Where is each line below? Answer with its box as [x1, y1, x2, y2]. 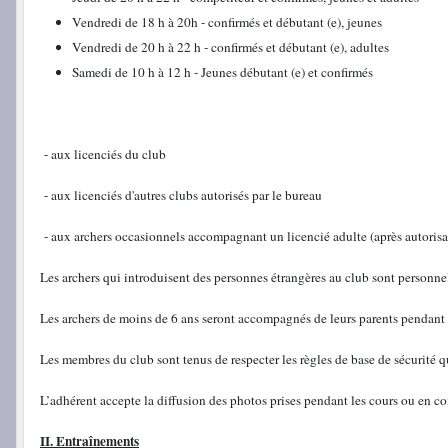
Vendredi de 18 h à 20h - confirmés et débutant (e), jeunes [72, 12, 382, 31]
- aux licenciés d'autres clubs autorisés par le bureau [40, 185, 322, 204]
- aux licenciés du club [40, 144, 166, 163]
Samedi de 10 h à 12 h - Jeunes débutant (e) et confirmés [72, 62, 373, 81]
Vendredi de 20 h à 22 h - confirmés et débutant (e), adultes [72, 37, 389, 56]
